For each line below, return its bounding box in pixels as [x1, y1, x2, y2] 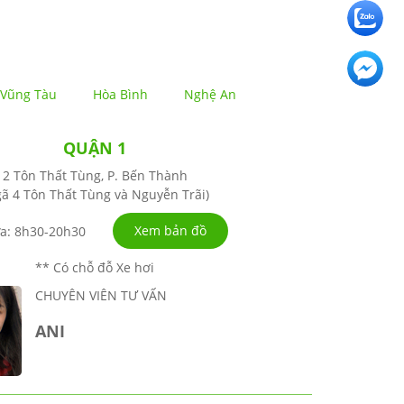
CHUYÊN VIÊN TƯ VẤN [35, 287, 168, 305]
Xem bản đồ [133, 222, 207, 240]
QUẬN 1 [63, 137, 127, 160]
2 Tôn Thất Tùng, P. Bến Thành [2, 167, 188, 185]
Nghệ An [183, 86, 236, 104]
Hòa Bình [92, 86, 148, 104]
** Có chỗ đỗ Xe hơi [35, 259, 155, 277]
